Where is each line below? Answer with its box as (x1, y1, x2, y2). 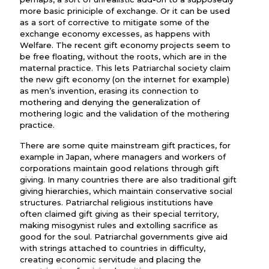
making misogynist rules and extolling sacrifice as (20, 220, 218, 230)
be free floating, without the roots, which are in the (20, 52, 227, 61)
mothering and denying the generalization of (20, 97, 200, 107)
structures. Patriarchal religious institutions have (20, 198, 213, 207)
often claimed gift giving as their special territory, (20, 209, 219, 219)
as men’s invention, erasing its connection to (20, 86, 199, 95)
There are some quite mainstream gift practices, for (20, 141, 231, 150)
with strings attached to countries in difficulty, (20, 243, 205, 253)
